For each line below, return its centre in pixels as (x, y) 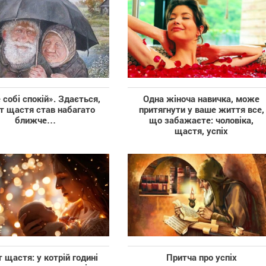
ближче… (35, 120)
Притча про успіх (201, 257)
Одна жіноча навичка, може (202, 99)
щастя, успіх (202, 131)
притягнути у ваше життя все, (201, 110)
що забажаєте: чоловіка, (202, 120)
